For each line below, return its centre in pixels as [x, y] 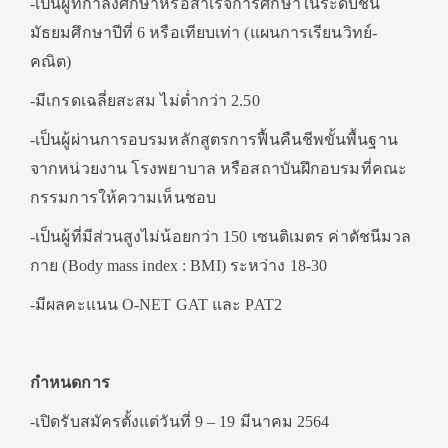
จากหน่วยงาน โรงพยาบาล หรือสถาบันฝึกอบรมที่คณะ [218, 169]
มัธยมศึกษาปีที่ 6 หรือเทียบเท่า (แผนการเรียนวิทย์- [203, 33]
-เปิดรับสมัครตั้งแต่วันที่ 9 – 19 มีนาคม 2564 [180, 422]
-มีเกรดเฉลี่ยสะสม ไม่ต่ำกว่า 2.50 [145, 101]
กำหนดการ [70, 383]
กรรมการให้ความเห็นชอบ [123, 198]
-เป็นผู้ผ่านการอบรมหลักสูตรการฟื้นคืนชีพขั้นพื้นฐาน [214, 140]
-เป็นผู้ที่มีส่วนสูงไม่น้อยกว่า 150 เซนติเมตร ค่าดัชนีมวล [221, 237]
